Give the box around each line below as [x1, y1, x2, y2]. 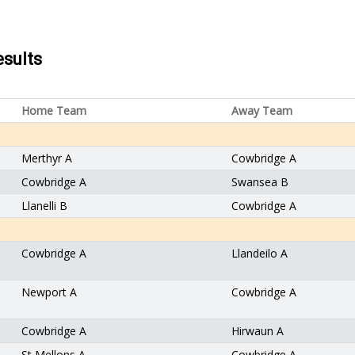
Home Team [21, 103, 86, 118]
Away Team [231, 103, 292, 118]
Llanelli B [21, 198, 67, 213]
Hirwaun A [231, 323, 284, 338]
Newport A [21, 284, 77, 300]
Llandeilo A [231, 246, 288, 261]
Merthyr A [21, 151, 72, 166]
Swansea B [231, 174, 288, 189]
